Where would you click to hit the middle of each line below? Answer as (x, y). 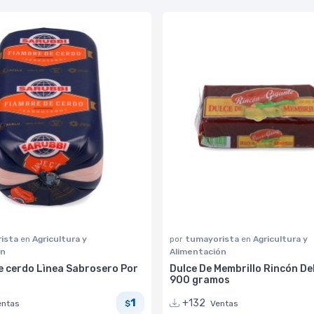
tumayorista (213, 239)
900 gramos (200, 280)
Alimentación (198, 251)
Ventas (224, 303)
